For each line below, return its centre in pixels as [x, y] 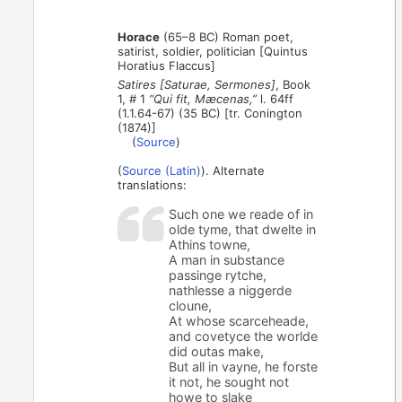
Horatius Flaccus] [167, 65]
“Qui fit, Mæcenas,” [203, 98]
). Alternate [233, 170]
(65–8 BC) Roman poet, [227, 36]
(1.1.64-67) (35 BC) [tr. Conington [210, 113]
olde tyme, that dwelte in [243, 229]
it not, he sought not [229, 381]
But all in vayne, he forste [244, 366]
